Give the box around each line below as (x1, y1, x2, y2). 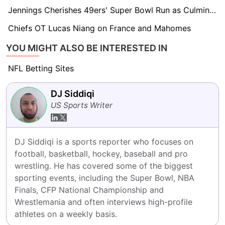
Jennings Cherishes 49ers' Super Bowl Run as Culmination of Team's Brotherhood (209, 5, 216, 15)
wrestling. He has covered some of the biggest (15, 161, 193, 171)
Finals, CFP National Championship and (15, 185, 164, 195)
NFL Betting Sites (8, 63, 74, 73)
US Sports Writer (51, 100, 113, 110)
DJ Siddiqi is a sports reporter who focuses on (15, 137, 193, 147)
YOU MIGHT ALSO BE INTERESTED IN (6, 43, 167, 53)
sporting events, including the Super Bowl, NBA (15, 173, 194, 183)
